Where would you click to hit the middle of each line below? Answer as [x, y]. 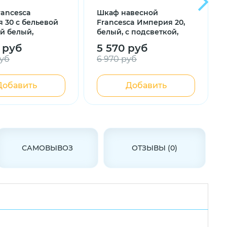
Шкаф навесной [127, 13]
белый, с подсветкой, [138, 32]
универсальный [127, 42]
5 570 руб [122, 48]
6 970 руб [117, 59]
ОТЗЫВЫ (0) [155, 148]
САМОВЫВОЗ [48, 148]
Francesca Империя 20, [141, 22]
